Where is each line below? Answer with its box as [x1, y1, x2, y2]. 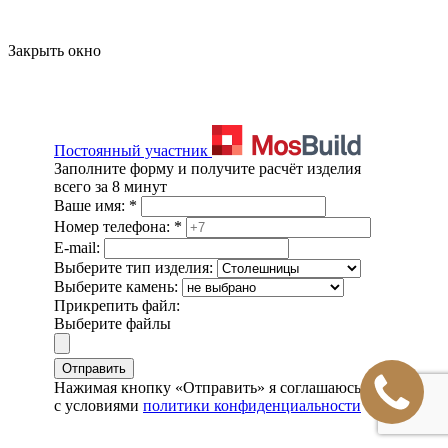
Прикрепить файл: [54, 296, 180, 314]
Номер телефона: [54, 217, 174, 235]
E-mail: [54, 238, 104, 256]
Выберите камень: [54, 277, 182, 295]
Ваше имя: [54, 196, 129, 214]
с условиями [54, 396, 143, 414]
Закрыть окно [8, 41, 101, 59]
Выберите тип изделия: [54, 258, 213, 276]
